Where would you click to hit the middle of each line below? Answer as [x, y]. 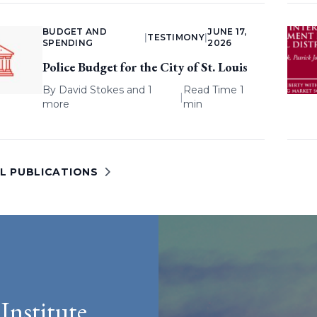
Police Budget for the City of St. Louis [145, 67]
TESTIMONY [176, 38]
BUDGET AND [74, 32]
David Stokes [91, 90]
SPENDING [68, 43]
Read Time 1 [213, 90]
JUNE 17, [227, 32]
